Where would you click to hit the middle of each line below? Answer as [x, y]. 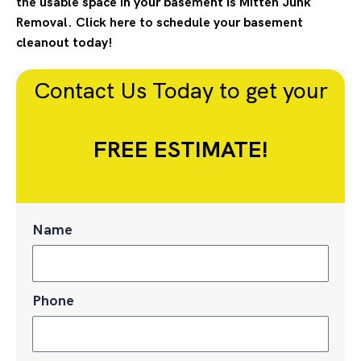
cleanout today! [64, 43]
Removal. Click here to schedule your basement [160, 23]
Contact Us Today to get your [180, 90]
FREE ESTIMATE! [180, 149]
